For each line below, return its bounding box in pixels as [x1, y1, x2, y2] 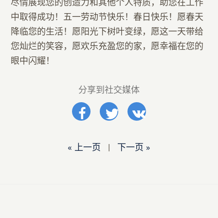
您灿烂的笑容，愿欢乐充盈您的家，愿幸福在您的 [11, 40, 204, 52]
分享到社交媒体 [78, 84, 140, 95]
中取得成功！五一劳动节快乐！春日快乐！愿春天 [11, 11, 204, 22]
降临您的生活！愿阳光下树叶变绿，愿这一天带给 [11, 26, 204, 37]
